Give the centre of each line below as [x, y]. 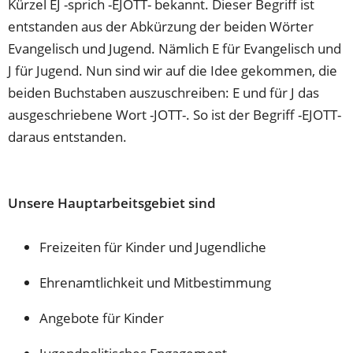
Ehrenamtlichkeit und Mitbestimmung [156, 282]
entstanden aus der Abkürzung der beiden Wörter [161, 26]
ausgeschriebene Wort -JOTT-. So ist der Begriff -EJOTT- [175, 114]
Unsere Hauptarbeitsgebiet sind [112, 203]
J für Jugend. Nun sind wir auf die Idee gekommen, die [173, 70]
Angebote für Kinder [102, 318]
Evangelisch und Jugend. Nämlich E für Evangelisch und [175, 48]
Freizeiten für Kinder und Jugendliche [153, 247]
